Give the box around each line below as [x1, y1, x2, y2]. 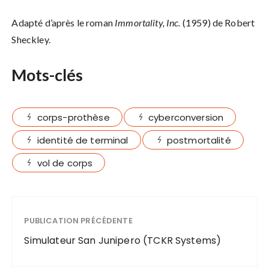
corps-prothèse [37, 111, 110, 124]
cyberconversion [148, 111, 224, 124]
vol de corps [37, 157, 93, 170]
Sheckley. [11, 34, 50, 46]
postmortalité [166, 134, 231, 147]
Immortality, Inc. [115, 17, 183, 29]
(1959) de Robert [182, 17, 255, 29]
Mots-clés [11, 65, 83, 85]
